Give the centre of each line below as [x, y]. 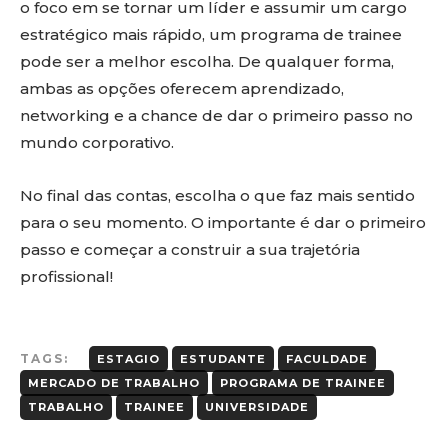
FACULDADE [327, 358]
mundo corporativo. [97, 142]
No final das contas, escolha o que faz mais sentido [217, 195]
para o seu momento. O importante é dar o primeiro [223, 222]
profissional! [66, 276]
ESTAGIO [128, 358]
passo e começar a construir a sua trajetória [190, 249]
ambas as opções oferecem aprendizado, [182, 88]
